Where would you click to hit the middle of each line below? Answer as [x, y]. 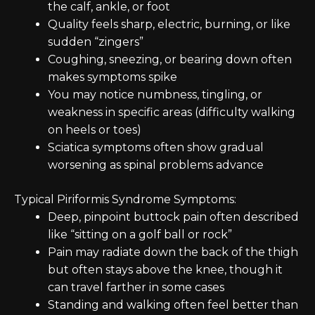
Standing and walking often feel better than [173, 305]
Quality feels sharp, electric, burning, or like [169, 24]
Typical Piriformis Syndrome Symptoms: [125, 199]
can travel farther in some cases [136, 287]
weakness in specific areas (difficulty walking [172, 112]
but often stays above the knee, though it [165, 270]
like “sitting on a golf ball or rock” [140, 234]
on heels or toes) [95, 130]
